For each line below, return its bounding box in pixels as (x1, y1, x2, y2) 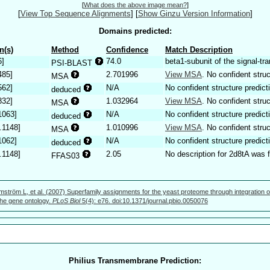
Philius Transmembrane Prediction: (69, 256, 201, 265)
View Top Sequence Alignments (20, 9, 131, 19)
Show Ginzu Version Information (137, 9, 250, 19)
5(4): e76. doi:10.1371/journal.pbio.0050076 (80, 196, 208, 204)
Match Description (165, 45, 233, 54)
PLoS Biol (52, 196, 80, 204)
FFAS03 (51, 151, 82, 160)
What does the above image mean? (83, 1, 187, 9)
